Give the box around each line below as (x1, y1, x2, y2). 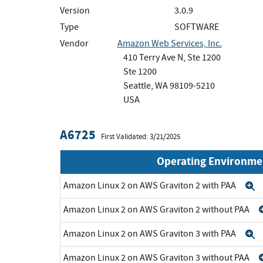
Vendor (60, 37, 89, 49)
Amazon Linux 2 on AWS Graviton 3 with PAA (63, 227, 238, 240)
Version (60, 4, 90, 16)
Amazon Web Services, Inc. (117, 37, 222, 49)
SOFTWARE (174, 21, 219, 33)
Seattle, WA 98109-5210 (123, 79, 215, 92)
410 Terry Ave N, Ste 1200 (123, 51, 221, 63)
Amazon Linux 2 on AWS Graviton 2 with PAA (63, 179, 238, 191)
